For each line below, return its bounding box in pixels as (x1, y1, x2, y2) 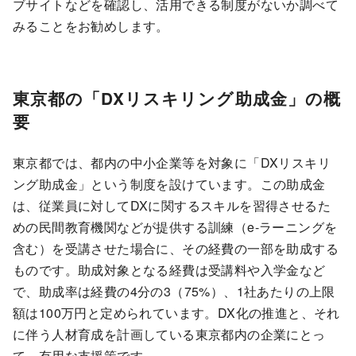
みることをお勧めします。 (13, 17, 169, 36)
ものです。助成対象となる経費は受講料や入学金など (13, 260, 326, 279)
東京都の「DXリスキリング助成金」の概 (13, 86, 341, 110)
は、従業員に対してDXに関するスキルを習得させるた (13, 195, 331, 215)
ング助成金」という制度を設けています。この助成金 (13, 174, 326, 193)
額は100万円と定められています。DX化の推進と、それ (13, 303, 340, 322)
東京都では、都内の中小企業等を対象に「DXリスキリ (13, 153, 331, 172)
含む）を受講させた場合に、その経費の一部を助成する (13, 238, 339, 257)
